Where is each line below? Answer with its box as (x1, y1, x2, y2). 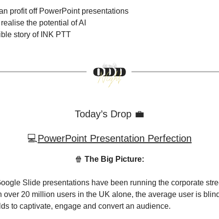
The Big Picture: (85, 154, 144, 163)
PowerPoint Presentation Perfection (38, 132, 192, 144)
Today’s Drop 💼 (75, 108, 144, 119)
